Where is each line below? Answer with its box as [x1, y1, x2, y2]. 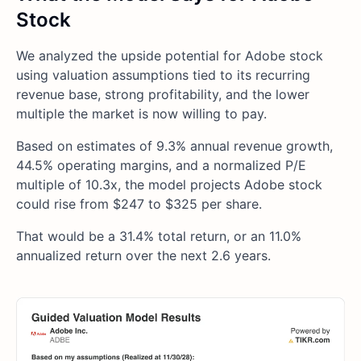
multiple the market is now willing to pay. [16, 106, 267, 122]
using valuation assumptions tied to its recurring [16, 67, 310, 84]
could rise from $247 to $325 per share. [16, 196, 262, 213]
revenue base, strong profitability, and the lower [16, 86, 309, 103]
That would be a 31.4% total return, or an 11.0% [16, 228, 301, 245]
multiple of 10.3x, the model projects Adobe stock [16, 176, 322, 193]
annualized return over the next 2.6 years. [16, 247, 271, 264]
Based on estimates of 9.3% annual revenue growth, [16, 138, 333, 155]
